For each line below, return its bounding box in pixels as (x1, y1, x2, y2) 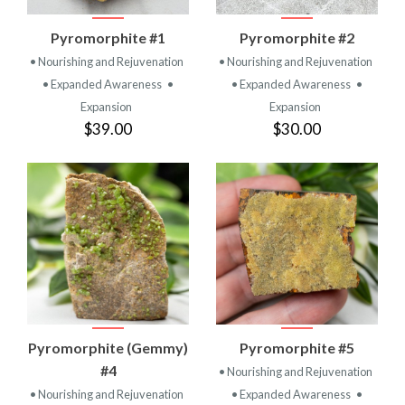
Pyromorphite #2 (240, 28, 354, 46)
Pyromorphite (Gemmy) (28, 338, 188, 356)
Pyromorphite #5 (240, 338, 354, 356)
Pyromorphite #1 (51, 28, 165, 46)
